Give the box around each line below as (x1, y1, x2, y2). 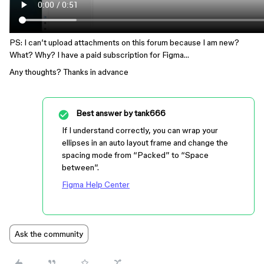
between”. (62, 163, 99, 172)
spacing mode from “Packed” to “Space (62, 150, 209, 160)
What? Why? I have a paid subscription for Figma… (9, 50, 189, 60)
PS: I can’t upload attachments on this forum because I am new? (9, 38, 239, 47)
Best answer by (76, 108, 133, 118)
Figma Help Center (62, 180, 130, 189)
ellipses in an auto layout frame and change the (62, 138, 228, 147)
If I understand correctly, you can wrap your (62, 126, 218, 135)
